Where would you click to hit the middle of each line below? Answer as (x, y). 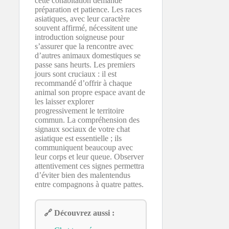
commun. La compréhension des (87, 120)
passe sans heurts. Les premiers (85, 65)
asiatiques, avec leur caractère (82, 19)
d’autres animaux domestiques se (88, 55)
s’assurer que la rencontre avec (84, 46)
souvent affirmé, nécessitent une (86, 28)
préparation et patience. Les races (88, 9)
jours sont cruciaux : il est (76, 74)
